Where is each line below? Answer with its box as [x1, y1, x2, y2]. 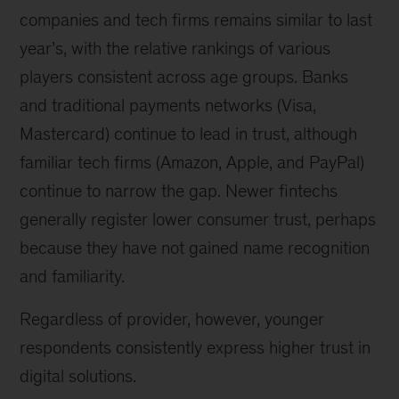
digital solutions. [20, 366, 137, 386]
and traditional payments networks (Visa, [20, 95, 317, 115]
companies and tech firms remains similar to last [20, 10, 373, 29]
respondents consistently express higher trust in [20, 338, 371, 357]
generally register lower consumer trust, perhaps [20, 209, 377, 229]
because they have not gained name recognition [20, 238, 370, 257]
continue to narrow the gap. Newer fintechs [20, 181, 338, 200]
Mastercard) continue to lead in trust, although [20, 124, 358, 143]
